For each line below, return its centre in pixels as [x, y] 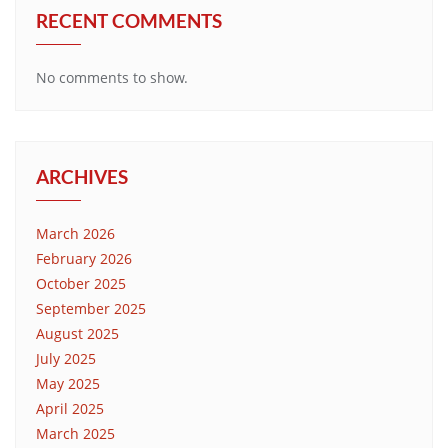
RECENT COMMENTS [129, 20]
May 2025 [68, 383]
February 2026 [84, 258]
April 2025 [70, 408]
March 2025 [75, 433]
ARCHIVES [82, 176]
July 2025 [66, 358]
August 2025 [77, 333]
